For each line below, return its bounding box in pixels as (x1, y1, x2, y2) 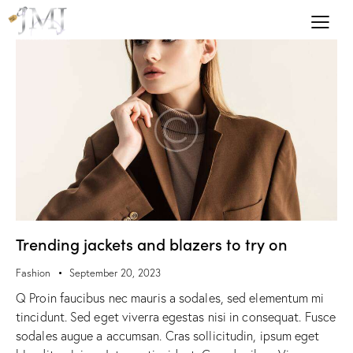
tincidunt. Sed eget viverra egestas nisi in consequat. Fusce (16, 308, 336, 325)
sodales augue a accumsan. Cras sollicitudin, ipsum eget (16, 327, 320, 344)
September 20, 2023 (69, 266, 161, 280)
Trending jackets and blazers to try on (16, 232, 288, 255)
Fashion (16, 266, 50, 280)
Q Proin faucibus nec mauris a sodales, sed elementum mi (16, 289, 325, 306)
